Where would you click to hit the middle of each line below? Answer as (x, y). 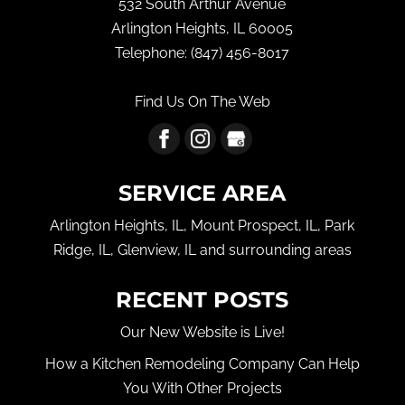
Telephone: (153, 52)
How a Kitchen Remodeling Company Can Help (202, 363)
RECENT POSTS (202, 299)
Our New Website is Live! (202, 332)
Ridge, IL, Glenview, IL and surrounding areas (202, 250)
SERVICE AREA (202, 193)
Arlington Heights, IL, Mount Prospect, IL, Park (202, 225)
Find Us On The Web (202, 101)
